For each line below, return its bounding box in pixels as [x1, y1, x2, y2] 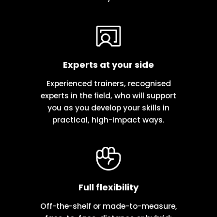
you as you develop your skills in [47, 102, 170, 113]
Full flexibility [78, 181, 139, 193]
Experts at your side [63, 58, 154, 71]
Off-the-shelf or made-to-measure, [40, 201, 177, 212]
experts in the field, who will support [41, 90, 176, 101]
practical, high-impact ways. [52, 114, 165, 125]
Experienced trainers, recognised [46, 78, 171, 89]
